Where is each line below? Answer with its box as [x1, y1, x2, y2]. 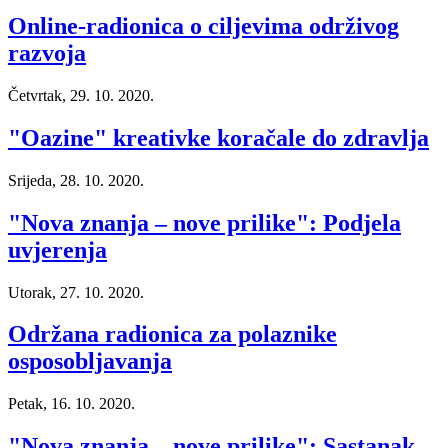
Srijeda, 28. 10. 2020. [8, 171, 144, 189]
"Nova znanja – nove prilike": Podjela [8, 209, 401, 236]
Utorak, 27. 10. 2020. [8, 283, 144, 301]
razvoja [8, 40, 86, 67]
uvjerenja [8, 236, 107, 263]
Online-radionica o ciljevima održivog [8, 13, 399, 40]
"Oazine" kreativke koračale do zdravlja [8, 124, 429, 151]
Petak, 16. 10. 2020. [8, 395, 135, 413]
